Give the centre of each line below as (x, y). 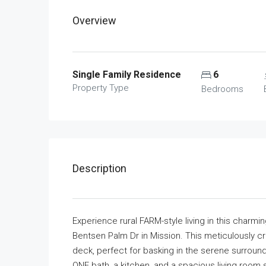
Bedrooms (223, 89)
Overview (94, 20)
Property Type (101, 88)
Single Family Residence (127, 75)
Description (99, 168)
